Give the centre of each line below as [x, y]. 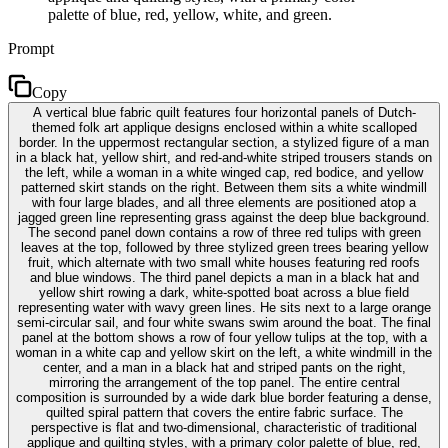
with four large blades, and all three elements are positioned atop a [224, 202]
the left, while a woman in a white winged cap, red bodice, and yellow [224, 172]
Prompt [31, 48]
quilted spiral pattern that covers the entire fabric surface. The [224, 412]
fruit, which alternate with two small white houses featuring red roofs [224, 262]
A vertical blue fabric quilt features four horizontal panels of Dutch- [224, 112]
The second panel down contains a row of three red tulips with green [224, 232]
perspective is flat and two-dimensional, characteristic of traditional [224, 427]
